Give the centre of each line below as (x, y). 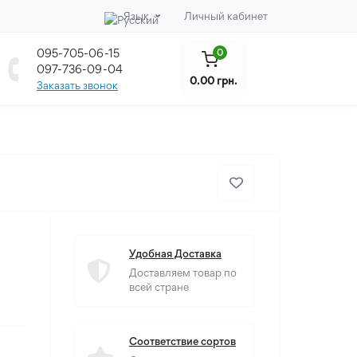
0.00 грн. (213, 80)
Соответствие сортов (182, 341)
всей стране (159, 287)
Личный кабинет (226, 16)
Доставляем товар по (183, 273)
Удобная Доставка (175, 253)
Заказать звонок (77, 85)
